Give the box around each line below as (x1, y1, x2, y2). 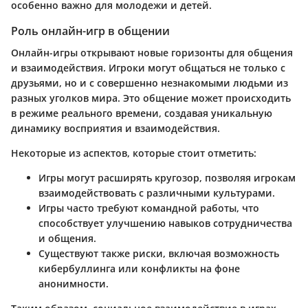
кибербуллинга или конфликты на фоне (38, 261, 240, 275)
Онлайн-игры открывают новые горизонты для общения (11, 45, 293, 59)
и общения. (38, 231, 96, 245)
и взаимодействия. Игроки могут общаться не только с (11, 60, 285, 74)
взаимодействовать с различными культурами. (38, 186, 275, 199)
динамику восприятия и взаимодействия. (11, 121, 220, 135)
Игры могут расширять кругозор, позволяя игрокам (38, 170, 296, 184)
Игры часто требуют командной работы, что (38, 201, 259, 214)
